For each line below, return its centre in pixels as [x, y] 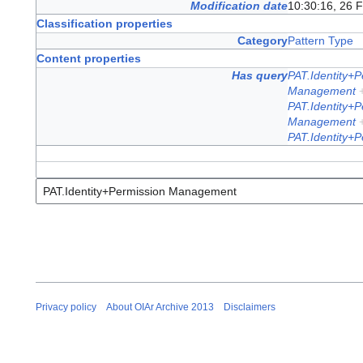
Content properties [89, 59]
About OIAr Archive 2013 [160, 307]
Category [263, 41]
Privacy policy [66, 307]
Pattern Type [321, 41]
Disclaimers [250, 307]
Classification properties [105, 24]
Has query [260, 76]
